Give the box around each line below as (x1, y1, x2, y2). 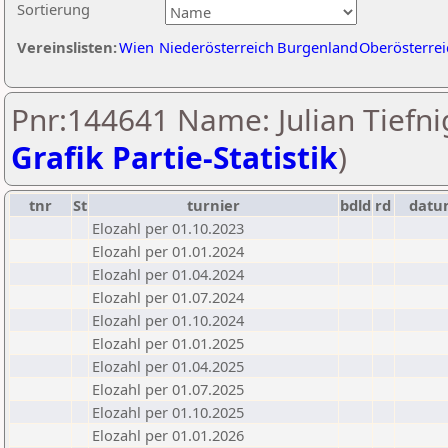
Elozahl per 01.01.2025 (92, 333, 244, 353)
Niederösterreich (159, 37, 274, 57)
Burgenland (277, 37, 358, 57)
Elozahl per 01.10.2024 (92, 310, 244, 330)
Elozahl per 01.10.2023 (92, 218, 244, 238)
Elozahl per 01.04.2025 (92, 356, 244, 376)
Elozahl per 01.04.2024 (92, 264, 244, 284)
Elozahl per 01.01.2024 (92, 241, 244, 261)
